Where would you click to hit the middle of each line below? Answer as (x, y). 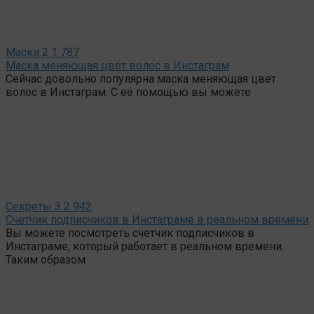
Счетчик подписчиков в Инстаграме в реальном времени (157, 219)
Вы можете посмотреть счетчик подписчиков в (130, 233)
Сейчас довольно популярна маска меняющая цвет (141, 78)
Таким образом (46, 259)
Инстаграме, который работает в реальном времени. (145, 246)
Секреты (29, 206)
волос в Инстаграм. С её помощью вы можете (128, 92)
